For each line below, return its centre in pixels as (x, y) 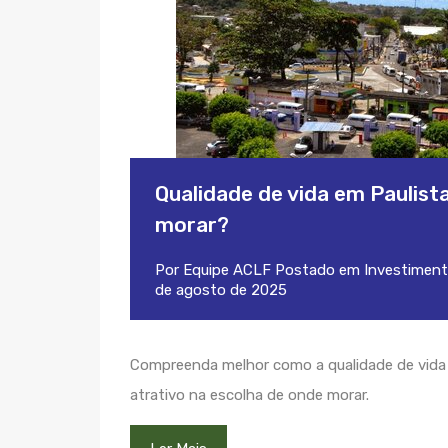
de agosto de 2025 (221, 290)
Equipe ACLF (227, 270)
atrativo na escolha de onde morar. (249, 395)
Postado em (317, 270)
